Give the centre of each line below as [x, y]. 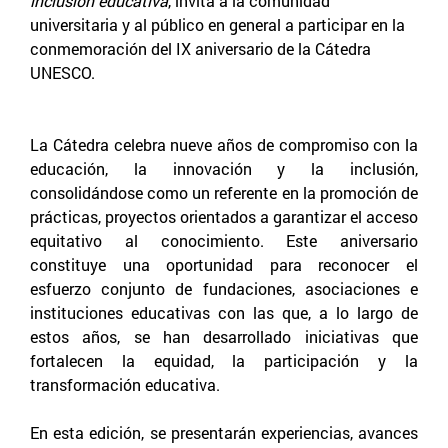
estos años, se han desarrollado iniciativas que [224, 336]
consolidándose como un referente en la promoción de [224, 192]
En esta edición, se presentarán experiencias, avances [224, 432]
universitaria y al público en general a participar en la [217, 24]
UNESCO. [62, 72]
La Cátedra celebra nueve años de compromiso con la [224, 144]
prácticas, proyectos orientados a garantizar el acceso [224, 216]
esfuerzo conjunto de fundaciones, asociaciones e [224, 288]
